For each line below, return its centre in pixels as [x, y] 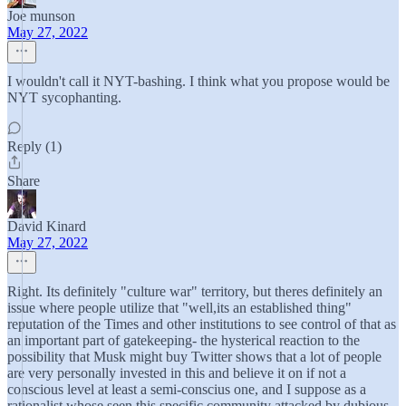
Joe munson [41, 16]
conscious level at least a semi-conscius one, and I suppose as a [187, 389]
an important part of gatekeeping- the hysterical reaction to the [184, 340]
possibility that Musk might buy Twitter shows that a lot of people [194, 357]
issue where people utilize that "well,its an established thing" [179, 308]
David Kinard [47, 226]
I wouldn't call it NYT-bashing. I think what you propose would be [198, 81]
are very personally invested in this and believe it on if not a [177, 373]
